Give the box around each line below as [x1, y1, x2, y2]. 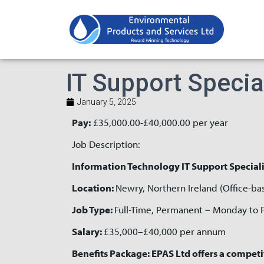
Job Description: [72, 138, 140, 150]
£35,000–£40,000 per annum [104, 225, 226, 237]
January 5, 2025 [77, 97, 136, 107]
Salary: [72, 225, 102, 237]
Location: [72, 181, 114, 194]
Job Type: [72, 203, 113, 216]
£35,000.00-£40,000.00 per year [93, 116, 228, 128]
